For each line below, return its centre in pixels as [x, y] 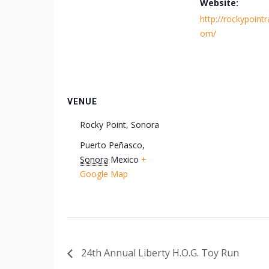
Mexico [125, 159]
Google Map [104, 174]
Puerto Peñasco [111, 145]
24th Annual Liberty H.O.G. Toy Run [159, 253]
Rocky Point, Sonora [119, 125]
